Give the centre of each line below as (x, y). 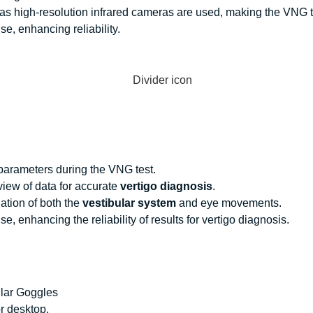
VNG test (131, 170)
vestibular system (129, 203)
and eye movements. (229, 203)
